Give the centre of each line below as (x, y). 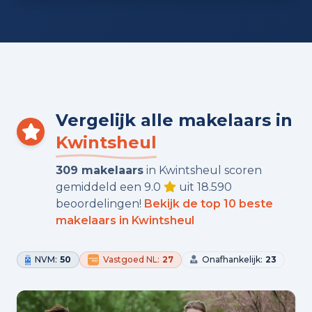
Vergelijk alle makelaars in (174, 121)
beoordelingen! (100, 205)
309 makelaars (100, 171)
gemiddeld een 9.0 (110, 188)
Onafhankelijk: (233, 260)
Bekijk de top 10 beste (209, 205)
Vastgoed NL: (132, 260)
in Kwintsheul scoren (203, 171)
